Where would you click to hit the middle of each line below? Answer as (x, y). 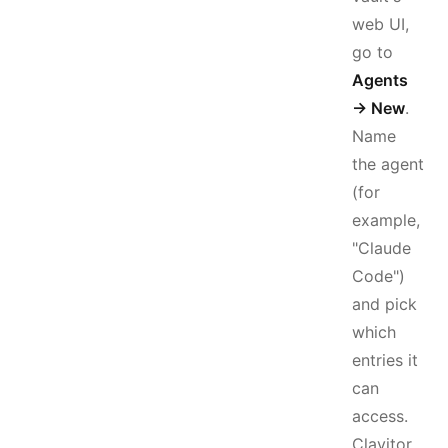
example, (386, 220)
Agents (380, 80)
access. (380, 416)
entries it (385, 360)
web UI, (380, 24)
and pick (384, 304)
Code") (378, 276)
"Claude (381, 248)
